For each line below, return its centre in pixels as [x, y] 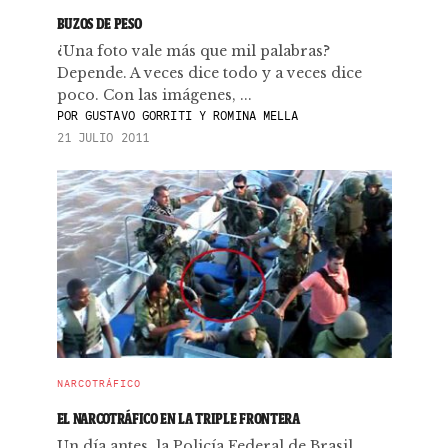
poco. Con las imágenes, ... [154, 95]
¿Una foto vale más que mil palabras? [193, 51]
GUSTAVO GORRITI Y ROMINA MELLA [188, 115]
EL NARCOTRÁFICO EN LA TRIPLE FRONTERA [178, 418]
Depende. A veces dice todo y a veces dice [209, 73]
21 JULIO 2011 [103, 137]
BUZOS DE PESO [99, 23]
